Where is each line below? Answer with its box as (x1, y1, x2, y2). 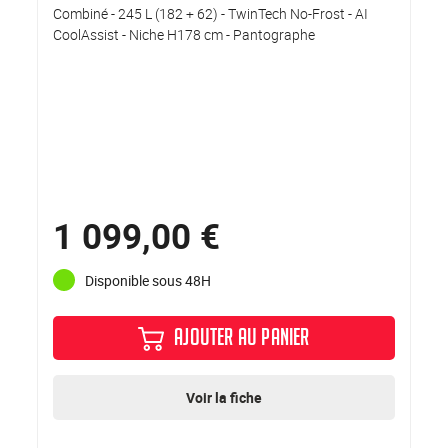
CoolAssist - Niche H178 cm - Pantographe (53, 25, 316, 45)
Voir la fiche (186, 388, 262, 408)
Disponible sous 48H (85, 270, 212, 290)
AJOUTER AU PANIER (174, 326, 310, 356)
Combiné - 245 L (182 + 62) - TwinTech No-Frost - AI (53, 4, 369, 24)
